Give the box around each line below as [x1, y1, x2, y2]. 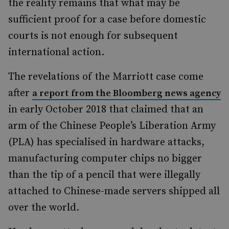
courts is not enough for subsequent [8, 30, 178, 42]
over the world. [8, 201, 82, 214]
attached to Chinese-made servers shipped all [8, 185, 220, 198]
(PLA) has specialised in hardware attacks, [8, 136, 204, 149]
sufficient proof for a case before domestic [8, 13, 206, 26]
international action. [8, 46, 104, 59]
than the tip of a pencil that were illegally [8, 169, 200, 181]
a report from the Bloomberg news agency [32, 87, 221, 99]
